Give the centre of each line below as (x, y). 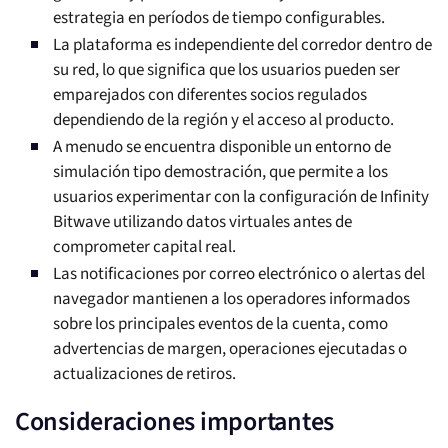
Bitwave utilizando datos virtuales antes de (202, 222)
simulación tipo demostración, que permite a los (220, 172)
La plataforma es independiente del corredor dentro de (242, 45)
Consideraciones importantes (174, 422)
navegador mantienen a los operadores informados (231, 299)
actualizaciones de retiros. (144, 374)
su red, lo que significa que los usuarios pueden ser (226, 70)
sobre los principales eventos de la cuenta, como (220, 324)
